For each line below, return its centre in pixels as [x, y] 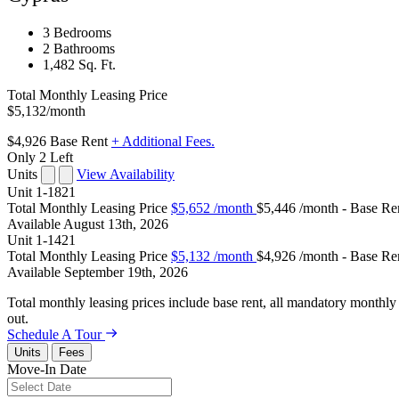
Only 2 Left [40, 158]
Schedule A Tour [54, 335]
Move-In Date [47, 370]
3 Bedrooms [77, 33]
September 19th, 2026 [126, 273]
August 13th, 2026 [116, 224]
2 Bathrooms [79, 49]
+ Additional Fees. [163, 142]
